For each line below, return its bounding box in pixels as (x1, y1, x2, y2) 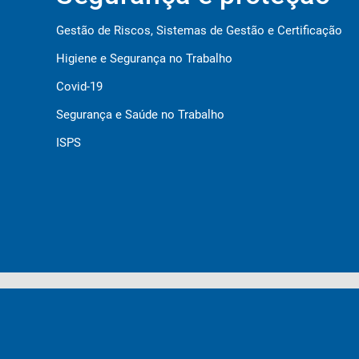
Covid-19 (56, 79, 103, 94)
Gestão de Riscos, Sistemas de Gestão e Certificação (56, 23, 342, 38)
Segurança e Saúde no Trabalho (56, 107, 224, 122)
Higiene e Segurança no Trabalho (56, 51, 232, 66)
